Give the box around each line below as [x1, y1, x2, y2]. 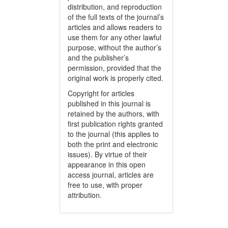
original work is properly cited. [68, 73, 163, 83]
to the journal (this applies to [68, 129, 159, 139]
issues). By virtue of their [68, 149, 147, 160]
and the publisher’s [68, 52, 129, 63]
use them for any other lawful [68, 32, 161, 43]
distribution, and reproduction [68, 2, 162, 12]
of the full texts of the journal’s [68, 12, 164, 22]
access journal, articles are [68, 169, 154, 180]
